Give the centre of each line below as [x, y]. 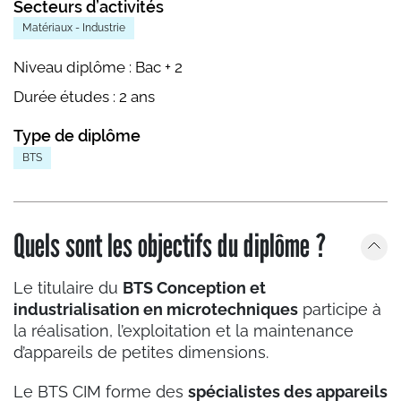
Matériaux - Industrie [74, 28]
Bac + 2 [159, 68]
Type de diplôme [77, 136]
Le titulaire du [68, 288]
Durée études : [66, 97]
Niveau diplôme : [74, 68]
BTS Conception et [194, 288]
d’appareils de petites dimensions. [143, 353]
